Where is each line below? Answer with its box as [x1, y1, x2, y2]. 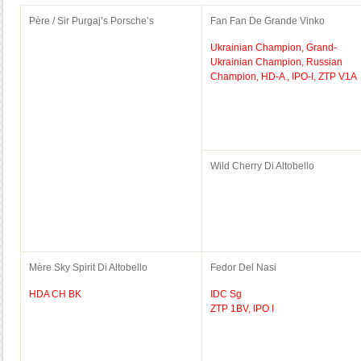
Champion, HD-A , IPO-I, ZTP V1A [210, 71, 357, 82]
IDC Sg [210, 288, 242, 300]
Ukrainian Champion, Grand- [210, 42, 337, 53]
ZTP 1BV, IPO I [210, 303, 274, 314]
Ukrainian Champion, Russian [210, 56, 342, 68]
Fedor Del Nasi [210, 262, 276, 273]
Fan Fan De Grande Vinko [210, 15, 325, 27]
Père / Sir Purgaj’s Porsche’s [29, 15, 154, 27]
